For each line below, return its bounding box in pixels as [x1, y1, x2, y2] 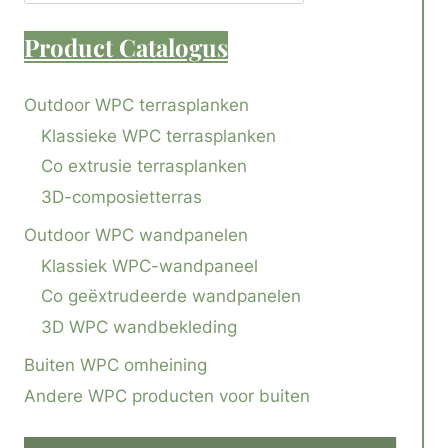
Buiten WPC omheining [24, 355, 207, 376]
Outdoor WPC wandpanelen [24, 225, 248, 246]
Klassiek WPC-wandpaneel [41, 255, 258, 276]
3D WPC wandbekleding [41, 316, 237, 337]
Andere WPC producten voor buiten [24, 385, 310, 406]
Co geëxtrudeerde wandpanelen [41, 286, 301, 307]
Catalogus [113, 31, 228, 64]
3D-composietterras [41, 186, 202, 207]
